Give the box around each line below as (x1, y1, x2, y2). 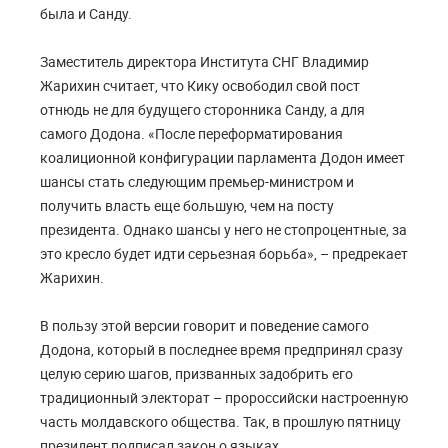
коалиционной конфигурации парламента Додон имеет (40, 148, 405, 168)
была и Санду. (40, 4, 132, 24)
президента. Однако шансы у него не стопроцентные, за (40, 220, 407, 240)
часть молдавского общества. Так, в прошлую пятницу (40, 412, 401, 432)
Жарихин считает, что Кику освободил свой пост (40, 76, 360, 96)
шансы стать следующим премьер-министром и (40, 172, 354, 192)
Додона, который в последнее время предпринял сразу (40, 340, 403, 360)
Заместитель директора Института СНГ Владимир (40, 52, 369, 72)
